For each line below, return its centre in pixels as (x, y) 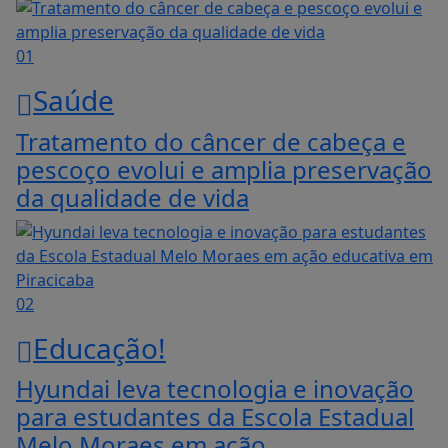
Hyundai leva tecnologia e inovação (215, 389)
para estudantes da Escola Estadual (215, 417)
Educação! (99, 347)
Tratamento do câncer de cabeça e (211, 141)
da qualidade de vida (132, 197)
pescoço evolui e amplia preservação (224, 169)
